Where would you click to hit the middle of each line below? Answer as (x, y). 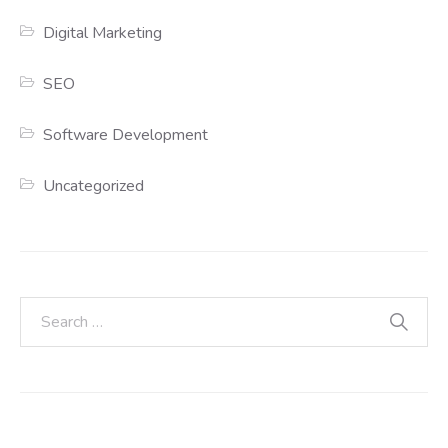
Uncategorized (94, 186)
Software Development (126, 135)
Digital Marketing (103, 33)
